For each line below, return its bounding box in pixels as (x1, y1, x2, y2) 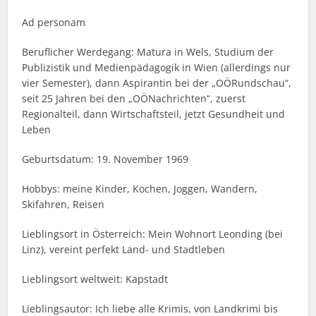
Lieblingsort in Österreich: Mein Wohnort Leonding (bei (22, 227, 284, 241)
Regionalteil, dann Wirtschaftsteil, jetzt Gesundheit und (22, 107, 286, 121)
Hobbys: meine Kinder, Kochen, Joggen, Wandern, (22, 182, 258, 196)
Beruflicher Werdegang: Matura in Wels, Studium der (22, 45, 274, 59)
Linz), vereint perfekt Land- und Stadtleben (22, 243, 226, 257)
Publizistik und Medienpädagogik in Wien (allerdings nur (22, 61, 291, 75)
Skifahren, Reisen (22, 197, 105, 212)
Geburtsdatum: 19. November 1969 (22, 152, 189, 166)
